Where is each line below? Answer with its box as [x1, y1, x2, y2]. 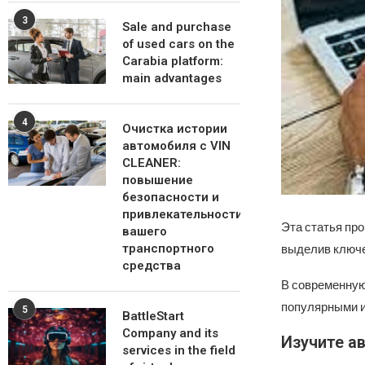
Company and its [122, 326, 218, 341]
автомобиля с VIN [122, 139, 231, 153]
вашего [122, 224, 167, 239]
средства [122, 258, 181, 273]
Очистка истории [122, 121, 227, 136]
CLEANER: [122, 156, 181, 170]
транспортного [122, 241, 214, 256]
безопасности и [122, 190, 219, 204]
